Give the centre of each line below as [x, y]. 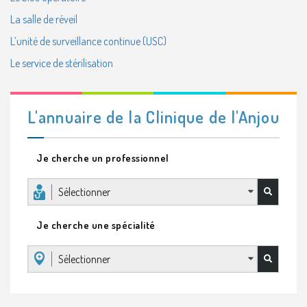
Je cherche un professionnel [103, 158]
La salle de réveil [44, 19]
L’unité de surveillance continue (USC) [88, 41]
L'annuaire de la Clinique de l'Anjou [153, 117]
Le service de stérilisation [62, 63]
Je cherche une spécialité [96, 225]
